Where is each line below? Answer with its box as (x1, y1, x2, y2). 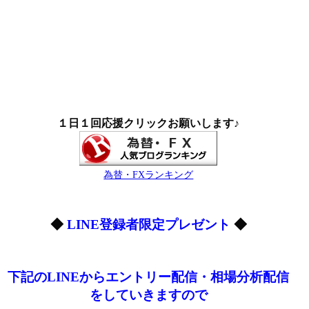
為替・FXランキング (103, 169, 194, 181)
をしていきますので (89, 288, 208, 303)
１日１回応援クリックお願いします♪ (57, 117, 240, 130)
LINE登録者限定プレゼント (66, 217, 230, 232)
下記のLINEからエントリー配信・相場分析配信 (8, 270, 290, 285)
